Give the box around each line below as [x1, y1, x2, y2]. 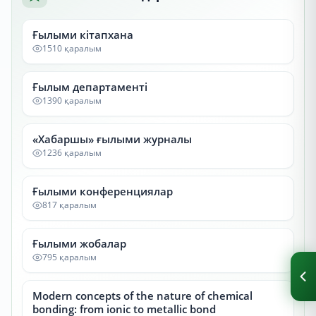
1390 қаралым [42, 95, 102, 107]
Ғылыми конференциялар [32, 184, 173, 198]
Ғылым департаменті [32, 80, 147, 94]
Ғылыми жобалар [32, 236, 126, 250]
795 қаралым [42, 251, 97, 263]
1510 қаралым [42, 42, 102, 54]
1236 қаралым [42, 147, 102, 159]
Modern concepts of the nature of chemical [32, 288, 253, 303]
